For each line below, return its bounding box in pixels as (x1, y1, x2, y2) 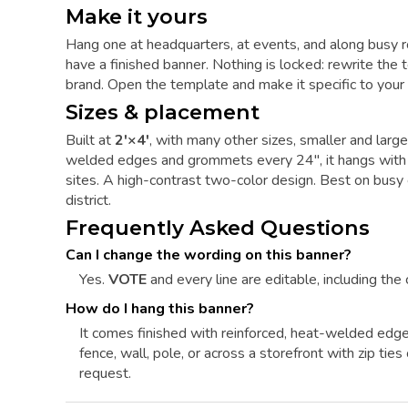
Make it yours (66, 4, 208, 30)
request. (79, 363, 131, 384)
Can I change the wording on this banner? (66, 245, 352, 266)
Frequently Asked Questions (66, 215, 370, 241)
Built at (66, 129, 115, 150)
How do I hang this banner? (66, 299, 254, 320)
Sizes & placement (66, 99, 260, 126)
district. (66, 189, 111, 210)
